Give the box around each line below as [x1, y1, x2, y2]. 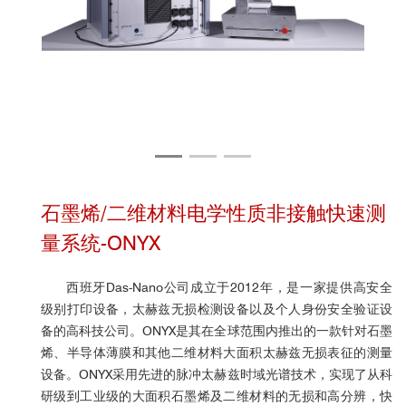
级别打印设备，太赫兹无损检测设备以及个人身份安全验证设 [41, 302, 392, 316]
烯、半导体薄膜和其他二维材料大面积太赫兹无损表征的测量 [41, 345, 392, 360]
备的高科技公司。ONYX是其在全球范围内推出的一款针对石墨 [41, 324, 392, 338]
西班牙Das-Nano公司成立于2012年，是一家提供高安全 [66, 280, 392, 295]
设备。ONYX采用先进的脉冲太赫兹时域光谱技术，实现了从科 [41, 367, 392, 382]
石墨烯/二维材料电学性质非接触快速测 [41, 201, 386, 225]
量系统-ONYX [41, 231, 160, 255]
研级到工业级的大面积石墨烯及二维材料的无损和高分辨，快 [41, 389, 392, 403]
